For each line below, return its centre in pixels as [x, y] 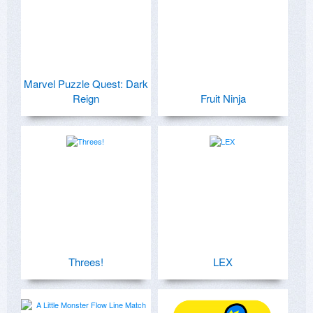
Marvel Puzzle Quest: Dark [86, 83]
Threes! [86, 261]
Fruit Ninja [223, 98]
